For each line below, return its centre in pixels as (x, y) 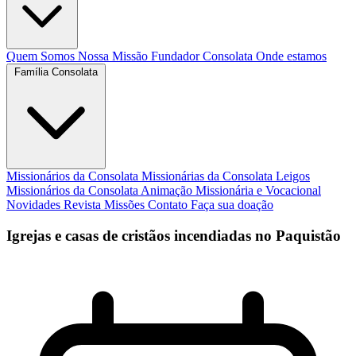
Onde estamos (291, 56)
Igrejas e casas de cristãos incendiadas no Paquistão (174, 235)
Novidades (35, 205)
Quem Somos (42, 56)
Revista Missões (106, 205)
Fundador (177, 56)
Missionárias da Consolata (209, 176)
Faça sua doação (232, 205)
